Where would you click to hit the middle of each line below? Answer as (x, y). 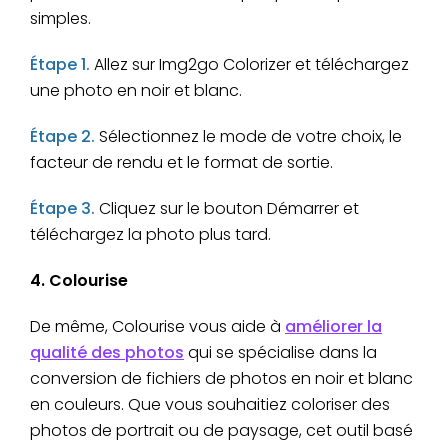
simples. (60, 18)
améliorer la (333, 326)
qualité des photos (107, 352)
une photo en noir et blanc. (136, 90)
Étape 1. (62, 64)
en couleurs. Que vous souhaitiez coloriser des (210, 404)
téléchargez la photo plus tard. (150, 234)
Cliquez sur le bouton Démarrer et (229, 208)
